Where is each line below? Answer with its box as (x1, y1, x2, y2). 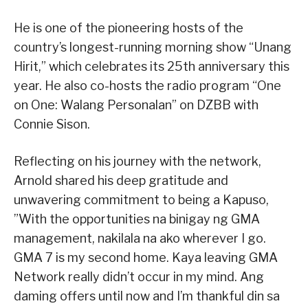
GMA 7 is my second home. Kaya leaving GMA (14, 250, 278, 265)
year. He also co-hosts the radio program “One (14, 78, 281, 93)
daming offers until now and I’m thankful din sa (14, 289, 280, 304)
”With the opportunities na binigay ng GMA (14, 212, 260, 227)
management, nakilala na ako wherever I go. (14, 231, 266, 246)
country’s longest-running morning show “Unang (14, 40, 291, 55)
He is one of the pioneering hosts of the (14, 21, 243, 36)
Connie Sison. (14, 117, 90, 132)
